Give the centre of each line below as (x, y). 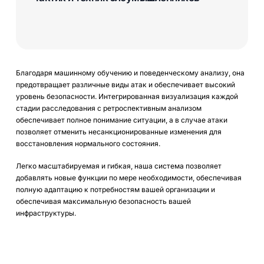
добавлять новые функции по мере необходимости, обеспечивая (128, 178)
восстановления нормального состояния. (88, 144)
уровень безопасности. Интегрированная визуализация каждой (127, 97)
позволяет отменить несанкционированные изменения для (118, 132)
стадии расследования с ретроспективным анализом (108, 108)
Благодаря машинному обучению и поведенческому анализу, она (130, 73)
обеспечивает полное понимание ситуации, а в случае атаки (121, 120)
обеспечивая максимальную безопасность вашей (103, 202)
